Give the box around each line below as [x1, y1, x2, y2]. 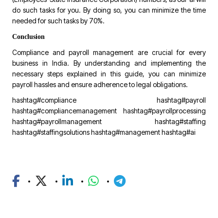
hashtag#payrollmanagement [12, 117, 102, 126]
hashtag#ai [162, 127, 196, 136]
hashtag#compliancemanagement [12, 106, 117, 115]
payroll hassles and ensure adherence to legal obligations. [12, 80, 188, 89]
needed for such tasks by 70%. [12, 16, 105, 25]
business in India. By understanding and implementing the [12, 58, 206, 67]
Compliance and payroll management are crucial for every [12, 48, 206, 56]
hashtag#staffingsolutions [12, 127, 90, 136]
